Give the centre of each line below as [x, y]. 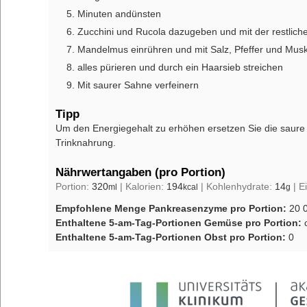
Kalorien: [146, 187]
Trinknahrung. [86, 143]
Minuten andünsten [119, 13]
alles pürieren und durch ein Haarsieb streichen [180, 67]
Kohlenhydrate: [241, 187]
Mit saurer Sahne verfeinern [138, 85]
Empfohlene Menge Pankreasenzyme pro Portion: [172, 209]
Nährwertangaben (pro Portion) [140, 172]
